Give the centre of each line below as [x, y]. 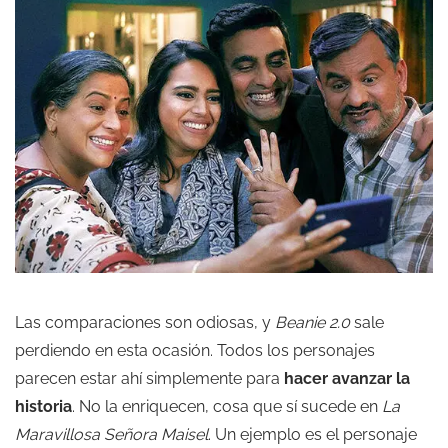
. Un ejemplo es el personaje [312, 434]
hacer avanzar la [347, 378]
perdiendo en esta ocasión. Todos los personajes [195, 350]
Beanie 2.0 [312, 322]
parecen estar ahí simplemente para [149, 378]
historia [43, 406]
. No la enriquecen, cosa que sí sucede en [227, 406]
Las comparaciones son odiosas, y [143, 322]
